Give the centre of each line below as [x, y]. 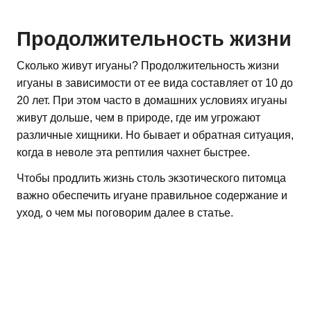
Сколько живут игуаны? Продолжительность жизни [148, 65]
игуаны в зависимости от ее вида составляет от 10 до [155, 83]
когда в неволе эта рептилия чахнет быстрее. [133, 152]
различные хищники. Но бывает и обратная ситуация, [155, 135]
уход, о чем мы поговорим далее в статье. [125, 212]
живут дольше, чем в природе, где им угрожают [138, 117]
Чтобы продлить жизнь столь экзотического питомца [151, 178]
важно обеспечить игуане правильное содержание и [152, 195]
